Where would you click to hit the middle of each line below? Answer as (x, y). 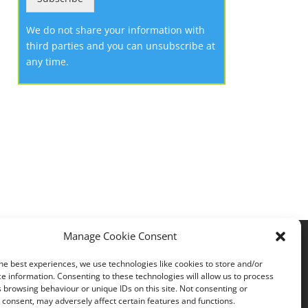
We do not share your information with (115, 30)
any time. (47, 61)
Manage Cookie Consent (120, 236)
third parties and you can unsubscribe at (121, 45)
